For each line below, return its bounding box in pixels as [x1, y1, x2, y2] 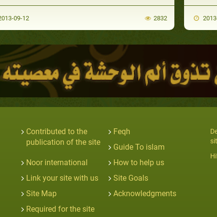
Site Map [26, 188, 57, 198]
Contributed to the [26, 126, 87, 136]
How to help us [113, 157, 164, 167]
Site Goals [113, 173, 148, 183]
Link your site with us [26, 173, 98, 183]
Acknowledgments [113, 188, 176, 198]
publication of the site [26, 137, 100, 147]
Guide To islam [113, 142, 165, 152]
